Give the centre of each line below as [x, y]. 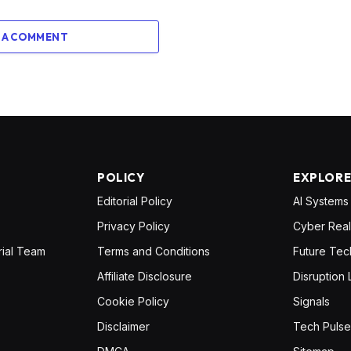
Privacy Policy [134, 226]
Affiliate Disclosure [145, 277]
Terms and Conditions [154, 251]
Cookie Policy [133, 302]
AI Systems [321, 201]
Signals [311, 302]
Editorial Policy [135, 201]
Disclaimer [123, 327]
